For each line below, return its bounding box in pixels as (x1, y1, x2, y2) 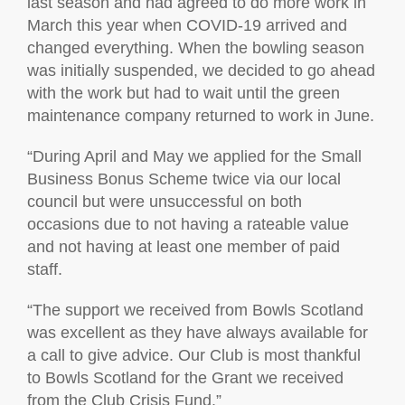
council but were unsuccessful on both (27, 193, 302, 211)
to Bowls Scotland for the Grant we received (27, 369, 344, 387)
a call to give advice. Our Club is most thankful (27, 346, 361, 364)
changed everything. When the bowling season (27, 39, 364, 57)
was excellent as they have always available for (27, 324, 368, 342)
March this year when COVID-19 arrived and (27, 16, 347, 34)
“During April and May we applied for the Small (27, 147, 362, 165)
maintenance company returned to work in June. (27, 107, 374, 125)
